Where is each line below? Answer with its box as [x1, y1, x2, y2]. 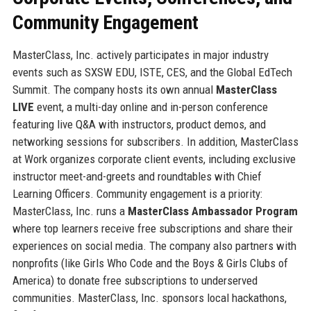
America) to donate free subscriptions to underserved [12, 273, 258, 287]
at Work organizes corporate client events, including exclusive [12, 151, 296, 166]
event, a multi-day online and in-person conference [33, 99, 268, 114]
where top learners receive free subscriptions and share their [12, 221, 293, 235]
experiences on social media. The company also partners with [12, 238, 296, 253]
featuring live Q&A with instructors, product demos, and [12, 117, 266, 131]
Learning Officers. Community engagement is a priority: [12, 186, 262, 201]
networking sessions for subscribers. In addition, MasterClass [12, 134, 299, 149]
